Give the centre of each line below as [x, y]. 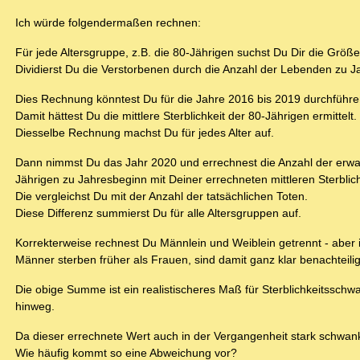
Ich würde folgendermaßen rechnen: [108, 23]
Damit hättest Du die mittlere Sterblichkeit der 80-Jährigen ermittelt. [186, 116]
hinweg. [35, 307]
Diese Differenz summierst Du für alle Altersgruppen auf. [158, 213]
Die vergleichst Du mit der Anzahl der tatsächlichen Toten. [162, 196]
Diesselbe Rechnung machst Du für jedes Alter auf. [145, 133]
